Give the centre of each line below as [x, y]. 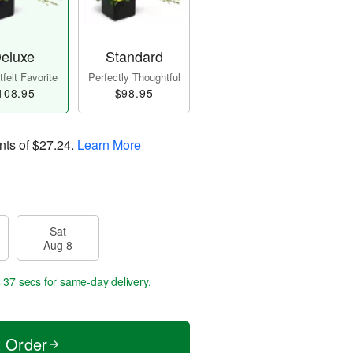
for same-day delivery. [96, 282]
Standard [134, 56]
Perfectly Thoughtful [134, 77]
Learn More [109, 145]
